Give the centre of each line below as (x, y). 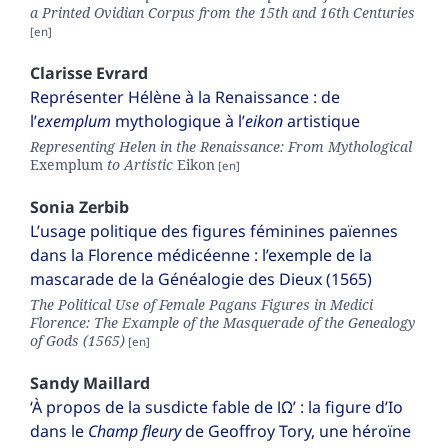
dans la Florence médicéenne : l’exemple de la (201, 255)
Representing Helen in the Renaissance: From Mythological (221, 147)
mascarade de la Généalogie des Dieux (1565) (201, 279)
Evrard (122, 73)
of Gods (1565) (77, 341)
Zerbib (104, 207)
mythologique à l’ (180, 121)
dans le (59, 431)
